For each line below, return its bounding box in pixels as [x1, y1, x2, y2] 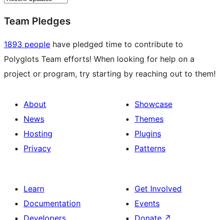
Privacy [24, 143, 51, 154]
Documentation [24, 198, 81, 209]
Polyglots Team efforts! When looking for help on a [4, 54, 194, 64]
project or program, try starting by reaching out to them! [4, 69, 216, 79]
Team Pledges [4, 15, 71, 27]
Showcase [135, 99, 172, 110]
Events [135, 198, 160, 209]
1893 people [4, 39, 50, 50]
